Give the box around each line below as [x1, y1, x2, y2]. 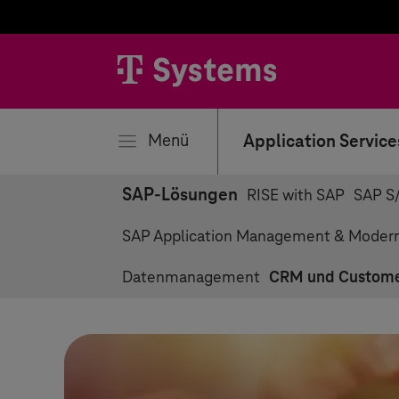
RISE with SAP [247, 187, 345, 205]
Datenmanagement [122, 269, 260, 287]
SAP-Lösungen [122, 185, 238, 205]
